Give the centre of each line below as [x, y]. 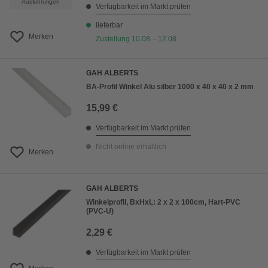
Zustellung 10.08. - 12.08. [137, 39]
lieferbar [109, 25]
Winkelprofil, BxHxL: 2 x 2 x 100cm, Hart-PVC [163, 202]
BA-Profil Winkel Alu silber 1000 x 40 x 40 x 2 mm [170, 87]
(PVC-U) [100, 211]
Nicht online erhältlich [131, 147]
